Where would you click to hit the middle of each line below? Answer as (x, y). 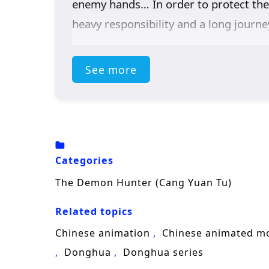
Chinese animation (103, 233)
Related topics (94, 211)
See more (111, 69)
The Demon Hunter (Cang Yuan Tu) (144, 182)
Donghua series (163, 252)
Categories (84, 161)
